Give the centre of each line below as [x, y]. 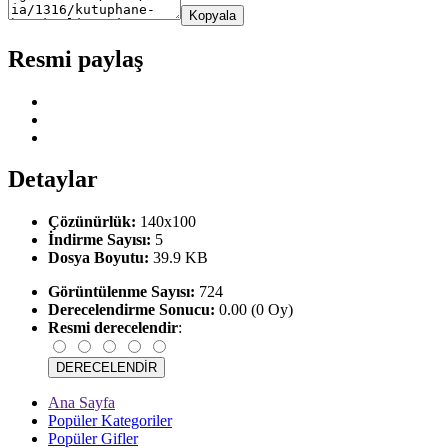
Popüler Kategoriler [110, 421]
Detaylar [53, 179]
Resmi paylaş [75, 58]
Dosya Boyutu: [98, 258]
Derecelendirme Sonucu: [131, 310]
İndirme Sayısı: [99, 240]
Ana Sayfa [81, 403]
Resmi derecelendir [113, 328]
